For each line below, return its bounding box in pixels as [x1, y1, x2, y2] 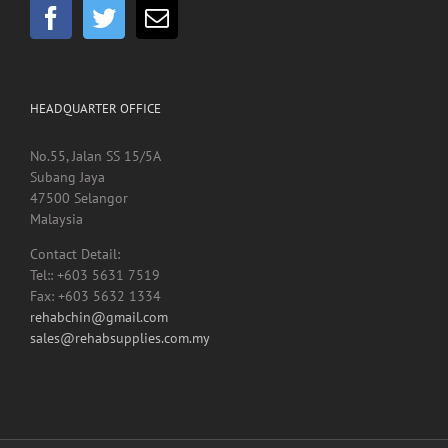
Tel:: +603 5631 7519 [30, 266, 160, 285]
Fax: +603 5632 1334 [30, 287, 161, 306]
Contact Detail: [30, 245, 120, 264]
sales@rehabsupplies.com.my [30, 329, 210, 348]
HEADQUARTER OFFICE [30, 100, 161, 118]
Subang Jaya [30, 168, 105, 187]
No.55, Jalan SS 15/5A [30, 147, 161, 166]
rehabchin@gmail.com [30, 308, 168, 327]
